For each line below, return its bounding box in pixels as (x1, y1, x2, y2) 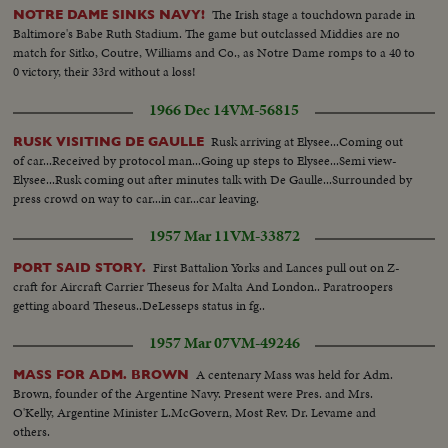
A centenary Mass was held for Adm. (196, 364, 394, 384)
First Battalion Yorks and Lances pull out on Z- (153, 257, 401, 277)
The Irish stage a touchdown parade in (212, 5, 416, 25)
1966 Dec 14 (149, 98, 229, 121)
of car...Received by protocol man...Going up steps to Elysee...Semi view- (13, 150, 398, 170)
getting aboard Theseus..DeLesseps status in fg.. (13, 295, 266, 315)
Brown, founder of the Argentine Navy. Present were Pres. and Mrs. (13, 383, 374, 403)
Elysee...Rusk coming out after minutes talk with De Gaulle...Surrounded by (13, 169, 413, 189)
